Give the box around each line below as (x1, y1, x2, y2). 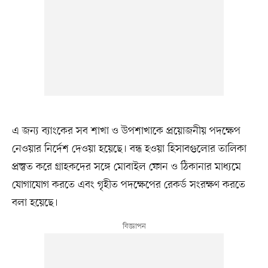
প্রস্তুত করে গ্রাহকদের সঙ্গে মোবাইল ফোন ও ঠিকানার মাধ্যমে (11, 160, 241, 175)
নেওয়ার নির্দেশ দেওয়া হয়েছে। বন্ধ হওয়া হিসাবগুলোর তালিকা (11, 142, 246, 157)
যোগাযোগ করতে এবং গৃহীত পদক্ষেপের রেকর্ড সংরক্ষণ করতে (11, 178, 245, 193)
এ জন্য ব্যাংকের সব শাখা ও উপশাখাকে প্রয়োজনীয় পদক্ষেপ (11, 124, 240, 139)
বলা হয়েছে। (11, 196, 58, 211)
